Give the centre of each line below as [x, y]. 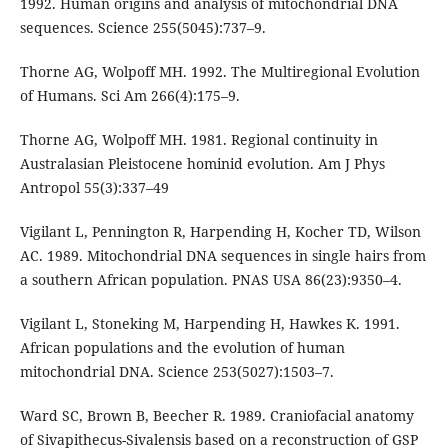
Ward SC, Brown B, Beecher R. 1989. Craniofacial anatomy [216, 416]
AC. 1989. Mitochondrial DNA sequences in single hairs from [222, 256]
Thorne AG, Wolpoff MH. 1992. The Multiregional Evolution [219, 71]
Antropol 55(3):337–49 [94, 187]
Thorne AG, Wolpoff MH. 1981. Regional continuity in [198, 139]
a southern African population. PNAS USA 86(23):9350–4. [210, 280]
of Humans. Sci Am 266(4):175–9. [129, 95]
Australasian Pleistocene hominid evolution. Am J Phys [202, 163]
